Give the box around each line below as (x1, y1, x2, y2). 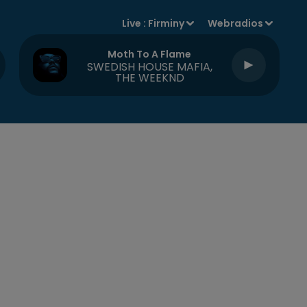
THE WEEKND (114, 69, 184, 86)
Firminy (148, 16, 185, 30)
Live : (122, 16, 149, 30)
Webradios (208, 16, 264, 30)
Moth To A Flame (108, 47, 191, 61)
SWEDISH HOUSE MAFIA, (86, 58, 212, 75)
